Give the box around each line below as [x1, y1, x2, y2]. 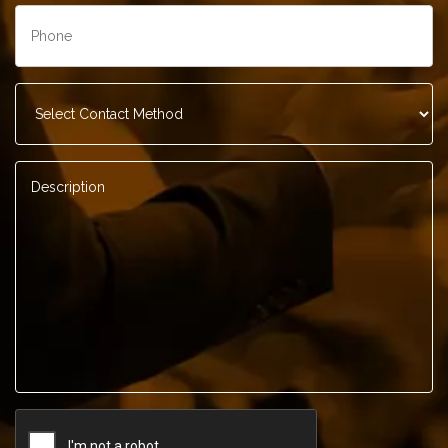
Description [15, 162, 97, 178]
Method [15, 102, 71, 118]
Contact [15, 84, 72, 100]
